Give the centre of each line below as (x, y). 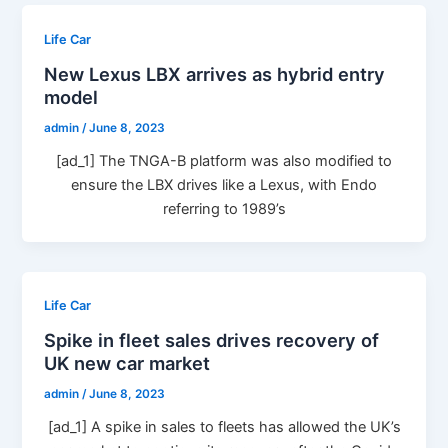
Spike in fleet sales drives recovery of (212, 340)
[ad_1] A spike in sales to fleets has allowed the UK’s (224, 426)
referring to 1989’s (224, 208)
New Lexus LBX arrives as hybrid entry (215, 73)
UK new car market (127, 363)
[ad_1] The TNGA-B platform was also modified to (224, 160)
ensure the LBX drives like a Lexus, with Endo (224, 184)
